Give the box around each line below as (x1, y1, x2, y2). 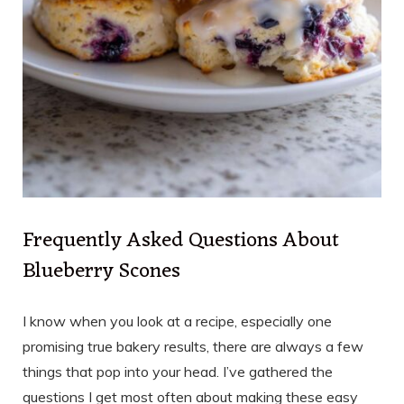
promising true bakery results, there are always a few (23, 337, 363, 356)
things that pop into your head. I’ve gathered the (23, 363, 333, 381)
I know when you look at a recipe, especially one (23, 312, 332, 331)
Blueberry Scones (23, 253, 180, 291)
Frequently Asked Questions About (23, 223, 339, 261)
